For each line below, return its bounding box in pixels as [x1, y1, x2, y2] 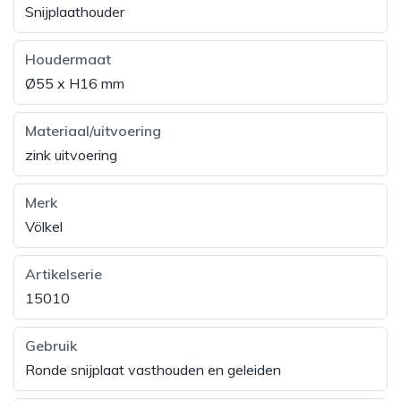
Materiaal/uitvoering [25, 122, 161, 141]
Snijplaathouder [25, 3, 124, 21]
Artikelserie [25, 265, 102, 284]
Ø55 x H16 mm [25, 74, 124, 93]
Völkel [25, 218, 63, 236]
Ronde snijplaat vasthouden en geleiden [25, 361, 281, 380]
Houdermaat [25, 50, 111, 69]
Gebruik [25, 337, 77, 355]
